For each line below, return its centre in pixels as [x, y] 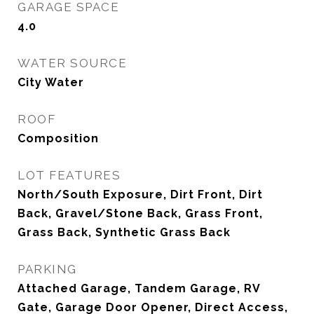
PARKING [47, 269]
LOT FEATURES [69, 175]
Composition [58, 138]
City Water [51, 82]
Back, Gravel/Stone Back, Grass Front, [140, 213]
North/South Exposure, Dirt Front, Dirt [140, 194]
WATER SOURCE [72, 63]
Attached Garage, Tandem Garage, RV [139, 288]
